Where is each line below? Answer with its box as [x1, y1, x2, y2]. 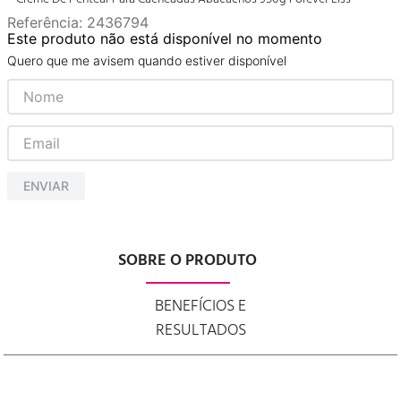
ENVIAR [23, 177, 69, 193]
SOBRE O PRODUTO [118, 247, 257, 274]
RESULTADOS [155, 317, 246, 344]
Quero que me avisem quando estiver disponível [7, 53, 286, 68]
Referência [7, 13, 79, 31]
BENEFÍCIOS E [155, 293, 246, 320]
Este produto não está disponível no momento [7, 30, 322, 47]
